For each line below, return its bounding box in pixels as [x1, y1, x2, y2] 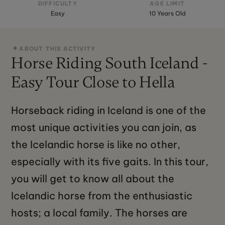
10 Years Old [149, 10, 186, 18]
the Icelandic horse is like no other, [11, 138, 181, 151]
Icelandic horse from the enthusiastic [11, 189, 193, 202]
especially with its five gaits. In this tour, [11, 155, 209, 168]
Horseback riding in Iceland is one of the [11, 104, 206, 117]
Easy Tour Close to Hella [11, 72, 175, 92]
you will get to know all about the [11, 172, 175, 185]
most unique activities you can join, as [11, 121, 197, 134]
